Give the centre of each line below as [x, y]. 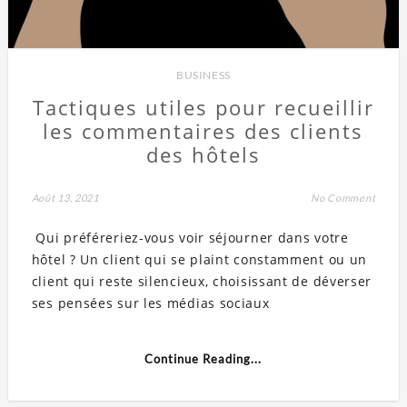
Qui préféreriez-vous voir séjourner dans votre [190, 238]
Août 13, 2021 [65, 198]
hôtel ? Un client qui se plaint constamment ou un [199, 260]
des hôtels [203, 155]
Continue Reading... [203, 359]
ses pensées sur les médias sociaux [150, 303]
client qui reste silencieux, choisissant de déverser [202, 282]
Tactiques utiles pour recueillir [203, 108]
